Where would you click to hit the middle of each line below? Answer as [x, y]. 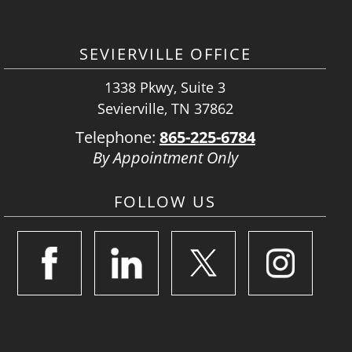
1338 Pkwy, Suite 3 [165, 87]
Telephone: [117, 137]
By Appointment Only [165, 158]
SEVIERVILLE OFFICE [165, 54]
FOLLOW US [165, 202]
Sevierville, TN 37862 [165, 108]
